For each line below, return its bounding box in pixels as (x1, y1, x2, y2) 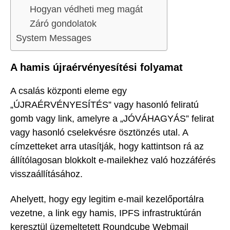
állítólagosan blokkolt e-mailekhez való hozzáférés (10, 155, 216, 166)
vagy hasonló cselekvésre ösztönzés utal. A (10, 127, 188, 138)
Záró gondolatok (30, 18, 97, 29)
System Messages (16, 32, 91, 43)
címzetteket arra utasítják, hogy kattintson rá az (10, 141, 204, 152)
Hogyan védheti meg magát (30, 4, 143, 14)
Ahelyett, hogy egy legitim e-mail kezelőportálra (10, 194, 204, 204)
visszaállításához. (10, 169, 83, 180)
